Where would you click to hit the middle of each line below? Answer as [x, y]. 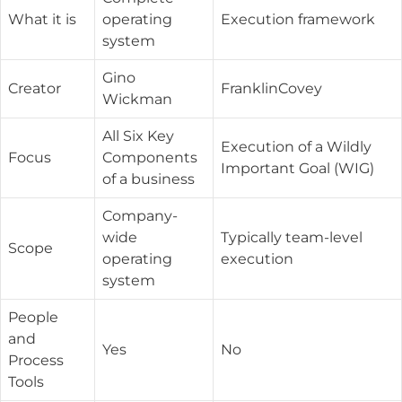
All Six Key [138, 136]
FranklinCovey [271, 88]
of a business [149, 179]
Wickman [137, 99]
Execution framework [298, 19]
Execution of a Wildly [296, 147]
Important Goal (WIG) [297, 168]
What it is [42, 19]
